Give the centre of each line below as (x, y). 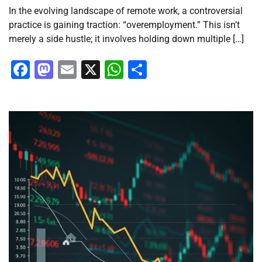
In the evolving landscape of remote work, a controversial (126, 11)
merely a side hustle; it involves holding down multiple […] (126, 39)
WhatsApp (166, 70)
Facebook (70, 70)
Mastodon (95, 70)
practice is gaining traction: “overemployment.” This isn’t (124, 25)
